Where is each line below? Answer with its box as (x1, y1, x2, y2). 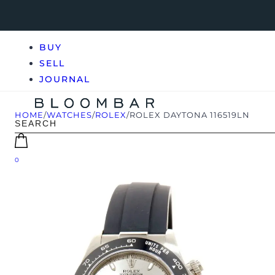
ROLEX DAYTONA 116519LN (130, 110, 250, 120)
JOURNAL (39, 74, 90, 85)
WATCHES (47, 110, 92, 120)
